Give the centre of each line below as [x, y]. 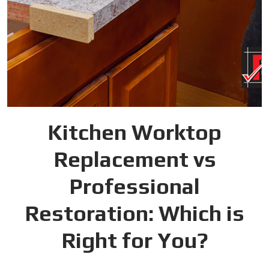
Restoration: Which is [134, 213]
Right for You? [134, 240]
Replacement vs [134, 159]
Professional [134, 186]
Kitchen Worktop [134, 132]
